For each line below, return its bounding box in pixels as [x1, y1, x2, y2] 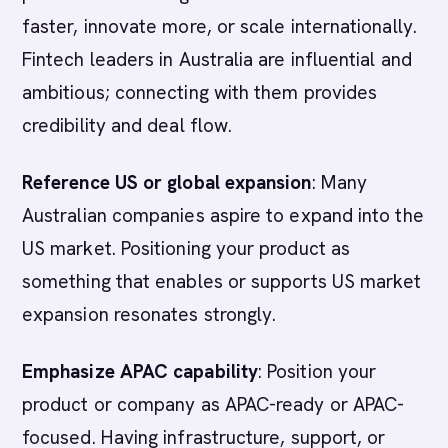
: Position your [258, 359, 377, 384]
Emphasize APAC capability [22, 359, 258, 384]
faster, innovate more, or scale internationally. [22, 14, 417, 39]
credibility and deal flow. [22, 113, 233, 138]
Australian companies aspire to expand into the [22, 203, 424, 228]
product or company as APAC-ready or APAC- [22, 392, 405, 417]
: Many [311, 170, 368, 195]
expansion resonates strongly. [22, 302, 277, 327]
